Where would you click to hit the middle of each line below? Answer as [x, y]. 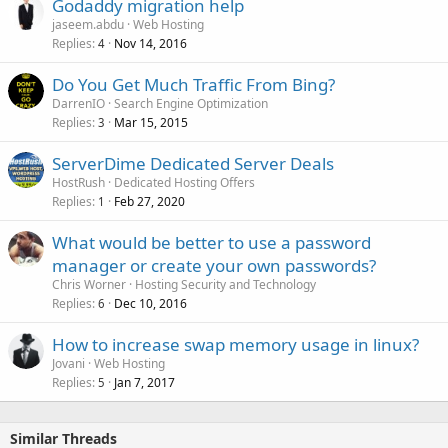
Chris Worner [89, 284]
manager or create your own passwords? [214, 265]
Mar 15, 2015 [151, 122]
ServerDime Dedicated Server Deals [193, 163]
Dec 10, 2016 [150, 303]
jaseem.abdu [88, 24]
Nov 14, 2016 [150, 43]
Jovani [68, 363]
